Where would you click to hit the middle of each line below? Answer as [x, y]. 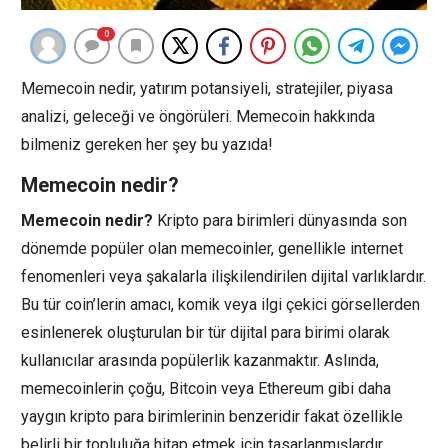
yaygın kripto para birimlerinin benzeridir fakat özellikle [212, 416]
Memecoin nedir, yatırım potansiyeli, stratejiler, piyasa [207, 88]
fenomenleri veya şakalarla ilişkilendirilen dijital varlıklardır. [223, 276]
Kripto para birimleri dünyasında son [280, 220]
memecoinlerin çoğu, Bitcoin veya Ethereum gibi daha [206, 388]
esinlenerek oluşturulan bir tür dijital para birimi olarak [205, 332]
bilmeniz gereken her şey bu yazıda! [147, 144]
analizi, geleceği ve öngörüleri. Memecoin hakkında [198, 116]
